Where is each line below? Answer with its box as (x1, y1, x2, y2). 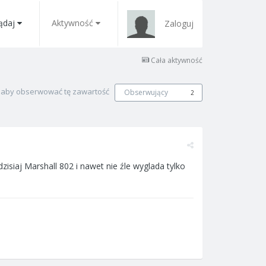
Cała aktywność (151, 55, 202, 65)
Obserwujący (124, 87, 168, 97)
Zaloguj (164, 18, 194, 29)
